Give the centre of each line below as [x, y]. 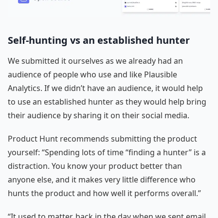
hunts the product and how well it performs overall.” [104, 193]
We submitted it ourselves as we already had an [95, 61]
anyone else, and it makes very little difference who [102, 179]
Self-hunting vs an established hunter [99, 40]
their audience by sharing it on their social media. [99, 115]
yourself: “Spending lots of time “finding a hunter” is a [107, 152]
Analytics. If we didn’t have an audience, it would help [105, 88]
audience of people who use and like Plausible [92, 74]
